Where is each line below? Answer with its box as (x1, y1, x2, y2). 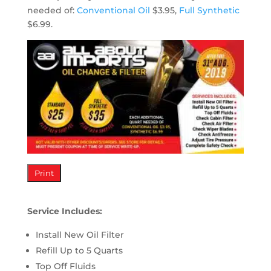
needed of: (27, 5, 77, 16)
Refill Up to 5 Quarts (35, 244, 123, 256)
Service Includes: (27, 205, 102, 217)
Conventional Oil (76, 5, 150, 16)
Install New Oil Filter (35, 229, 124, 240)
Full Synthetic (178, 5, 240, 16)
